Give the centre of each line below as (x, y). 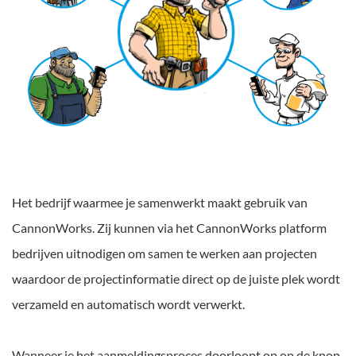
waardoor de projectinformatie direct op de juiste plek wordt (176, 278)
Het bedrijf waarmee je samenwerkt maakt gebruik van (160, 202)
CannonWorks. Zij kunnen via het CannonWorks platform (169, 227)
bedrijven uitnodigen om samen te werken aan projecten (164, 253)
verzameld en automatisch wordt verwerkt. (128, 304)
